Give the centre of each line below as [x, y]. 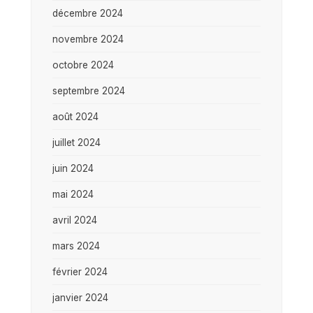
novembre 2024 [88, 39]
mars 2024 [76, 246]
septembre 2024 [89, 90]
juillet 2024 [77, 142]
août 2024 [75, 116]
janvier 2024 [80, 297]
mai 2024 [73, 194]
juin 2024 [73, 168]
